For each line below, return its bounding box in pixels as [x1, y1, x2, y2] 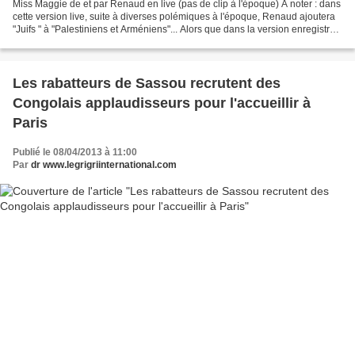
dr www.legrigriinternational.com [31, 158, 177, 170]
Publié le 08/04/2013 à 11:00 [13, 146, 137, 158]
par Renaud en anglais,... [13, 36, 121, 48]
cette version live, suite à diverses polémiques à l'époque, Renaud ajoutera [13, 10, 335, 22]
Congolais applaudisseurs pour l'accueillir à [13, 94, 311, 111]
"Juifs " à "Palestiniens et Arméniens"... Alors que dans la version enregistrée [13, 23, 341, 35]
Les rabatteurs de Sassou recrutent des [13, 74, 281, 91]
